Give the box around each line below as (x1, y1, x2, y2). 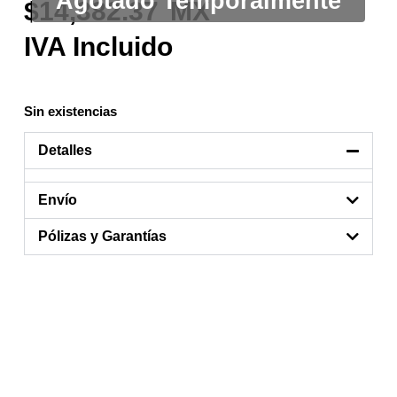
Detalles (37, 142, 92, 158)
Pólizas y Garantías (37, 228, 167, 244)
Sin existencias (23, 104, 117, 119)
